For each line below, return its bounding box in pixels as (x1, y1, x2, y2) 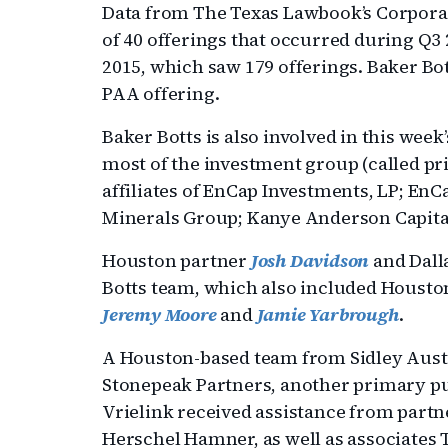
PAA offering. (102, 81, 220, 106)
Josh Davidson (250, 248, 370, 273)
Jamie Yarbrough (256, 302, 399, 327)
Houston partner (102, 248, 251, 273)
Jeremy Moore (102, 302, 217, 327)
